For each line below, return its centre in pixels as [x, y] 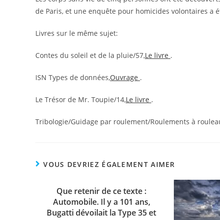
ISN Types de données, [73, 77]
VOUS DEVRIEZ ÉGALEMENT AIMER [109, 164]
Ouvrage [125, 77]
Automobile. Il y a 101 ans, [101, 202]
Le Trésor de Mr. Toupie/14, [81, 99]
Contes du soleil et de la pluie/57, [90, 55]
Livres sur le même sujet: [77, 33]
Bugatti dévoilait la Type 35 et [102, 213]
